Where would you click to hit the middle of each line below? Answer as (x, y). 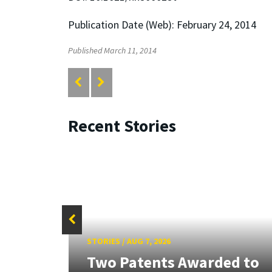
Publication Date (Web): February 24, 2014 (162, 24)
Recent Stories (122, 125)
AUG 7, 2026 (148, 241)
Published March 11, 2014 (112, 50)
